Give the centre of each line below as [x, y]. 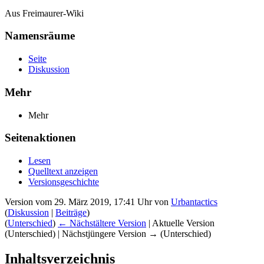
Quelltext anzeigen [63, 171]
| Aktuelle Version [180, 223]
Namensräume [40, 36]
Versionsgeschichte [64, 182]
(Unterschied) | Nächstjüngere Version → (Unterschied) [108, 234]
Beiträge [71, 213]
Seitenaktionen [40, 138]
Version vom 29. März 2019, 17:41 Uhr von [88, 202]
